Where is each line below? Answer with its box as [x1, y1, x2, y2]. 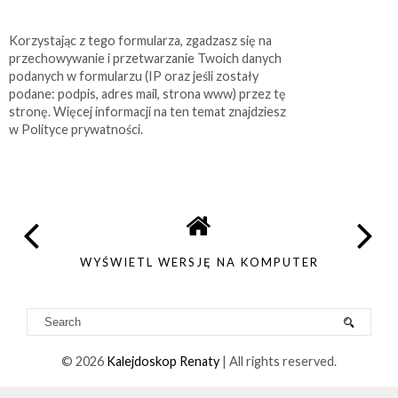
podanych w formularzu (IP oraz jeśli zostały [9, 68, 259, 84]
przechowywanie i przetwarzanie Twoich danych [9, 51, 282, 67]
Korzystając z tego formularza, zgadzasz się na [9, 33, 272, 49]
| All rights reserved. [219, 353, 337, 369]
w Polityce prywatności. [9, 122, 143, 138]
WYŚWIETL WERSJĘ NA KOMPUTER [79, 254, 319, 269]
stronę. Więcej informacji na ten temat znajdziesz [9, 104, 286, 120]
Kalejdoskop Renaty [107, 353, 219, 369]
